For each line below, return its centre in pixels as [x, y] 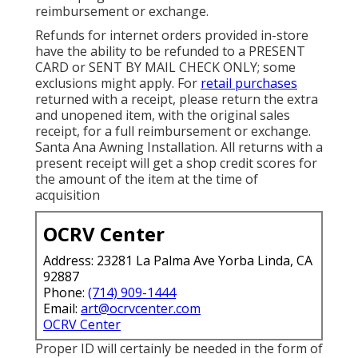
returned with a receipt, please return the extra [177, 99]
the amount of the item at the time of [147, 179]
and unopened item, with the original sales [163, 115]
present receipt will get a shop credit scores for [176, 163]
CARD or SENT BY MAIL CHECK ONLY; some [165, 67]
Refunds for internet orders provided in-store [172, 35]
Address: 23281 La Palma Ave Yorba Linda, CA [178, 260]
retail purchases [249, 83]
